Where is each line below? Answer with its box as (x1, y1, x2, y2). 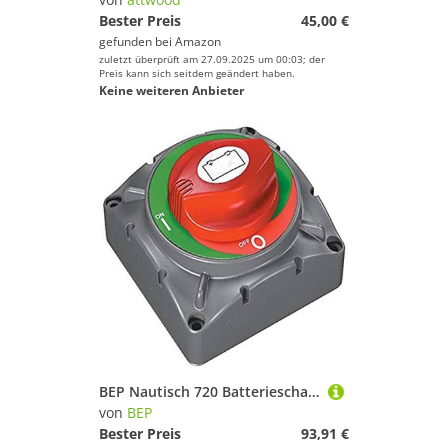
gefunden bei (99, 33, 175, 50)
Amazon (175, 33, 221, 50)
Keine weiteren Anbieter (99, 82, 244, 99)
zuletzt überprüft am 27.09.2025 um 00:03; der (99, 52, 325, 66)
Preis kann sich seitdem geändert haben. (99, 66, 295, 80)
